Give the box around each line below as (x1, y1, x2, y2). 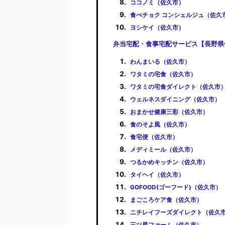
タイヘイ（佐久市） (130, 171, 184, 178)
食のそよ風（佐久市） (130, 121, 190, 128)
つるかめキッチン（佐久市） (130, 158, 208, 166)
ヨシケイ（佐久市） (130, 24, 184, 31)
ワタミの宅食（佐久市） (130, 70, 196, 78)
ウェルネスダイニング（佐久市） (130, 95, 220, 103)
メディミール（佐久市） (130, 146, 196, 153)
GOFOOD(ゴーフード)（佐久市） (130, 183, 221, 191)
